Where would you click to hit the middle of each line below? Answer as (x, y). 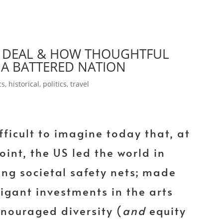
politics (55, 84)
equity (166, 211)
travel (80, 84)
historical (24, 84)
